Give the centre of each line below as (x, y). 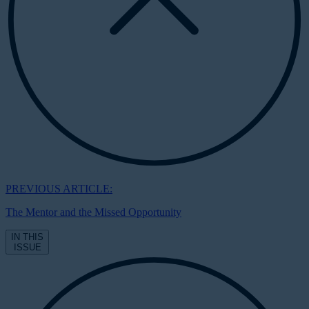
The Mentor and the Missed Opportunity (93, 212)
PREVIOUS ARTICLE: (59, 188)
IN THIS (27, 237)
